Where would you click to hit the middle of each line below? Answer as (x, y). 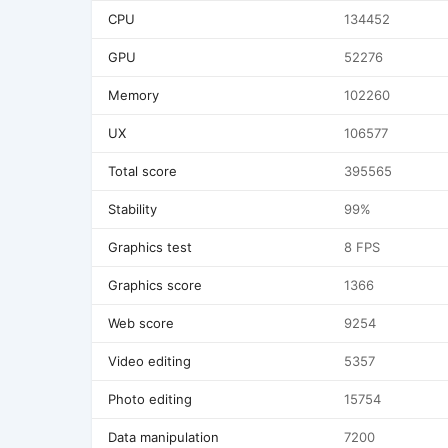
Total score (142, 171)
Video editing (149, 361)
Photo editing (150, 399)
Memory (133, 95)
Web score (141, 323)
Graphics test (150, 247)
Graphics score (155, 285)
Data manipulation (163, 437)
